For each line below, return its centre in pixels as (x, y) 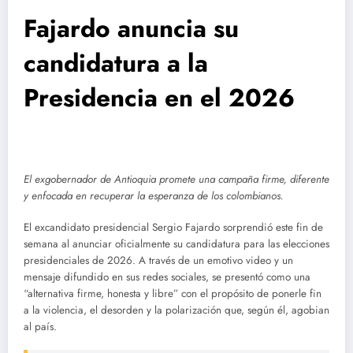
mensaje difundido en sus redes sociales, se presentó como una (167, 277)
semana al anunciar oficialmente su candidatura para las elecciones (176, 243)
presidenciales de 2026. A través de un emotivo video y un (158, 260)
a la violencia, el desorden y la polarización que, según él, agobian (176, 310)
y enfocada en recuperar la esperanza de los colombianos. (154, 195)
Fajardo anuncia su (131, 28)
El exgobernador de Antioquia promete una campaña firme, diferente (176, 179)
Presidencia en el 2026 (159, 97)
